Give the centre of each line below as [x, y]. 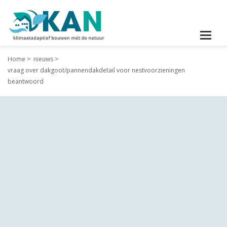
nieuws [43, 59]
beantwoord [26, 81]
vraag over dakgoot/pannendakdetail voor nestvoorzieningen [96, 70]
